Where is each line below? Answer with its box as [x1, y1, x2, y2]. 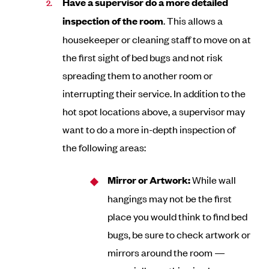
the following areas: [62, 141, 147, 154]
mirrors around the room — [107, 246, 226, 259]
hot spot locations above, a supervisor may [62, 104, 246, 118]
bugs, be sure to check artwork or [107, 228, 251, 241]
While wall [192, 173, 237, 186]
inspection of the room [62, 14, 164, 28]
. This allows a [163, 14, 223, 27]
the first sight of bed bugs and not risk [62, 50, 223, 64]
